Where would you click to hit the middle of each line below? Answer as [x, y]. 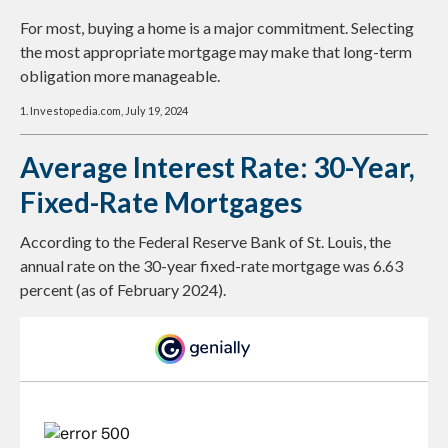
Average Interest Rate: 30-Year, [217, 167]
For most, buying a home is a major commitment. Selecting [217, 28]
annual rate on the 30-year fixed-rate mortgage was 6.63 [211, 266]
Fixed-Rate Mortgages [161, 202]
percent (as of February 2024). [123, 290]
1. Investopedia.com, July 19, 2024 [104, 111]
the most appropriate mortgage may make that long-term [216, 52]
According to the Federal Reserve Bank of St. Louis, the [205, 242]
